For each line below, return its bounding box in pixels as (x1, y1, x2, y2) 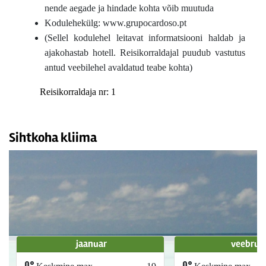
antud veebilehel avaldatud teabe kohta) (45, 62, 192, 73)
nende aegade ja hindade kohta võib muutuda (45, 3, 214, 14)
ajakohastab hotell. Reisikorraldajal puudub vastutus (45, 47, 245, 58)
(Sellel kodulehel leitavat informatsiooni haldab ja (45, 33, 245, 43)
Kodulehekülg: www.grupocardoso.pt (45, 18, 186, 28)
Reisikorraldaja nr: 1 (40, 87, 116, 97)
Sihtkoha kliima (9, 129, 97, 147)
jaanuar (76, 238, 107, 251)
